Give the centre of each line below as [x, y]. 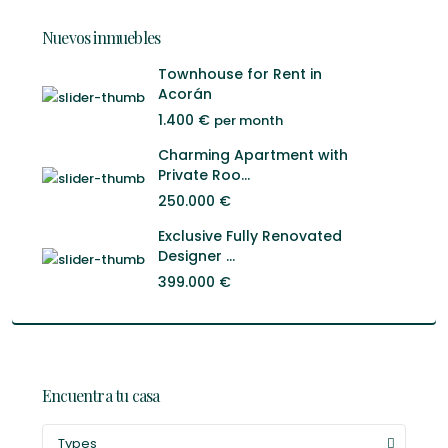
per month [248, 120]
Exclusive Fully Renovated [250, 235]
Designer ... [196, 255]
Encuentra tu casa [101, 395]
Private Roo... [204, 174]
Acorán [185, 93]
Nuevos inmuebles [101, 37]
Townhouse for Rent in [240, 73]
